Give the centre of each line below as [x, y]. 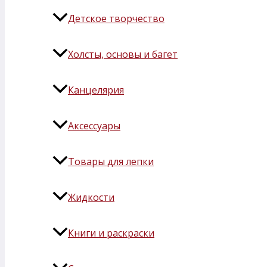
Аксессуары [94, 126]
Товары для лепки [111, 162]
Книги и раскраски [111, 233]
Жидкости [91, 198]
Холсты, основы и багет [123, 55]
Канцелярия [96, 90]
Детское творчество [116, 19]
